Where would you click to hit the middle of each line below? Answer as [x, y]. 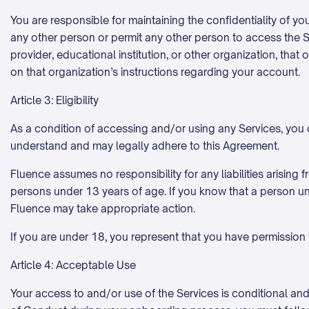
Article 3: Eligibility [54, 100]
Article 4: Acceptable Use [73, 265]
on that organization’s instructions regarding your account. [155, 72]
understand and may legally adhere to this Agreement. [146, 146]
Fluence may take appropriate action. [104, 209]
